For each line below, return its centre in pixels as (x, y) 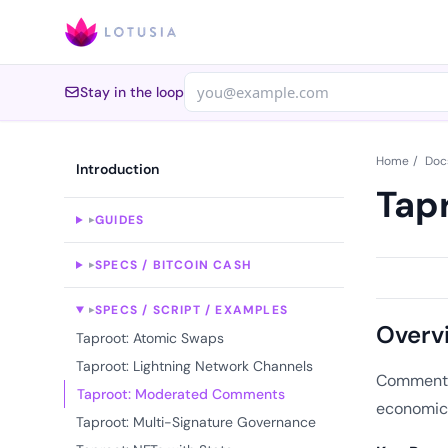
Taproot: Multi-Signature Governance (196, 422)
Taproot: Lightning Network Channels (194, 366)
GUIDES (119, 220)
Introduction (117, 169)
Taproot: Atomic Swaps (150, 338)
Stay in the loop (132, 92)
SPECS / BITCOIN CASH (173, 265)
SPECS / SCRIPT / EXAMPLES (191, 310)
